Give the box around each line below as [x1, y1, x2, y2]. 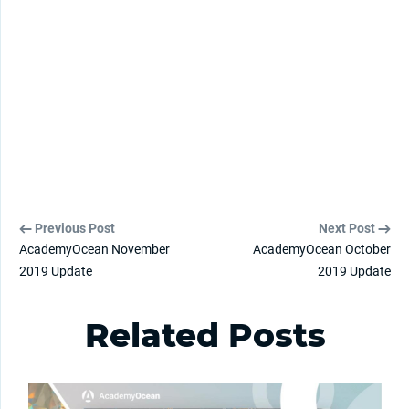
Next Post [319, 220, 378, 236]
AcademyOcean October [253, 241, 391, 257]
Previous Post [32, 220, 115, 236]
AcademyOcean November [19, 241, 170, 257]
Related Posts [84, 314, 326, 355]
